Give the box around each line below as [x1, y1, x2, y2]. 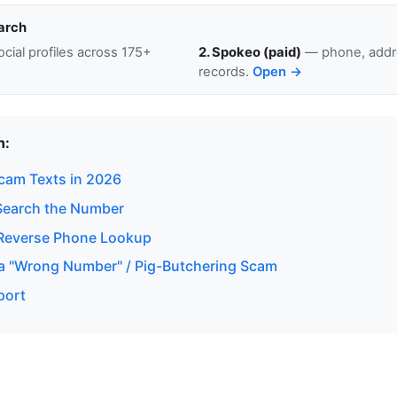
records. [198, 63, 253, 80]
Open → [253, 63, 302, 80]
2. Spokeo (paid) [198, 43, 301, 60]
